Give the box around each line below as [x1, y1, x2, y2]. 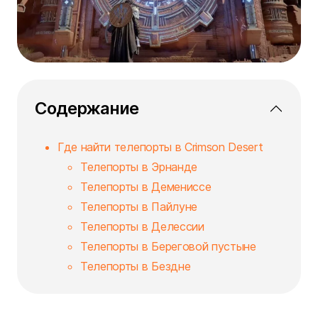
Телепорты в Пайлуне [80, 199, 197, 214]
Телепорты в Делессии [80, 219, 204, 234]
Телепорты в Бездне [80, 259, 191, 274]
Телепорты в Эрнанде [80, 160, 197, 175]
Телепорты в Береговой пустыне [80, 239, 256, 254]
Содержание [35, 98, 139, 119]
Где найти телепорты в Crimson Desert [57, 140, 263, 155]
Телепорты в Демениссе [80, 180, 212, 194]
